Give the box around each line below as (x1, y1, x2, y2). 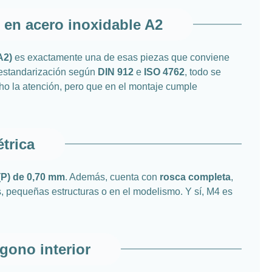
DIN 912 (98, 66, 134, 77)
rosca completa (160, 171, 231, 182)
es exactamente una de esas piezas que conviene (12, 52, 229, 63)
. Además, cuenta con (65, 171, 160, 182)
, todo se (185, 66, 221, 77)
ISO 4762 (144, 66, 185, 77)
